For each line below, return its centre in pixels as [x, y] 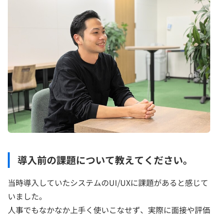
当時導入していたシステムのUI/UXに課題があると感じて [108, 182]
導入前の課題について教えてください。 [105, 160]
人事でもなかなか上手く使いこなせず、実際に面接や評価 [109, 209]
